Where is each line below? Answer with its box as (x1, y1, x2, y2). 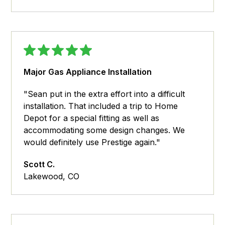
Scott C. (24, 159, 55, 170)
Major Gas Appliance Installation (24, 67, 152, 77)
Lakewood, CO (24, 171, 80, 182)
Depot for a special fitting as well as (24, 113, 160, 124)
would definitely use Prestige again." (24, 137, 161, 148)
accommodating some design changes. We (24, 125, 185, 136)
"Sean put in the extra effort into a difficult (24, 89, 185, 99)
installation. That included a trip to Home (24, 101, 178, 111)
